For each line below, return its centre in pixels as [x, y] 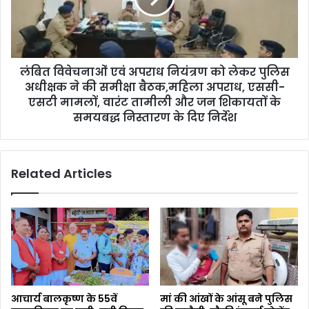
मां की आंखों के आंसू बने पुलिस [226, 298]
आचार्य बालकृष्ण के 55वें [64, 298]
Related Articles [61, 173]
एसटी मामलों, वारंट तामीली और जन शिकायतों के [154, 102]
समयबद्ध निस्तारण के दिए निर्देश [154, 117]
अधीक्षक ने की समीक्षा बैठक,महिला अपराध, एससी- [154, 87]
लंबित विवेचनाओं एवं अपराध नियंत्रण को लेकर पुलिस [154, 72]
